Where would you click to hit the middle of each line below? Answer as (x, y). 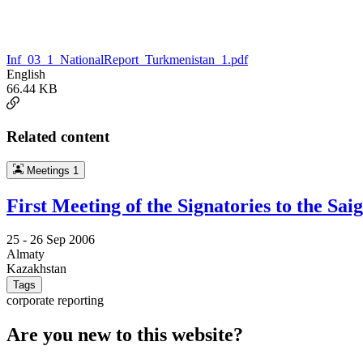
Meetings (48, 170)
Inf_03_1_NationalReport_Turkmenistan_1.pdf (127, 60)
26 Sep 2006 (62, 240)
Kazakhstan (36, 269)
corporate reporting (55, 301)
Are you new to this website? (125, 335)
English (26, 75)
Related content (58, 136)
